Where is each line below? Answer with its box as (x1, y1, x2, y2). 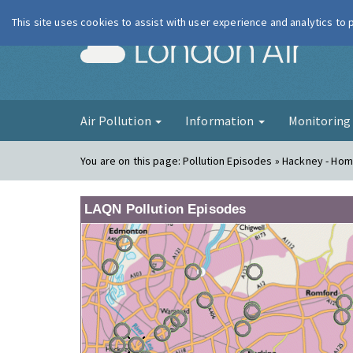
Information (184, 113, 257, 128)
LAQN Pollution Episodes (84, 202, 247, 217)
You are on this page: (80, 154, 184, 168)
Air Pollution (80, 113, 154, 128)
